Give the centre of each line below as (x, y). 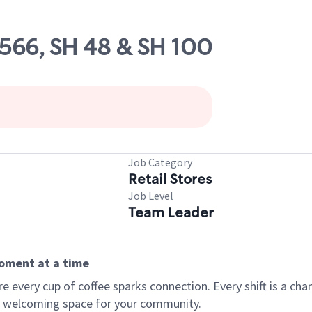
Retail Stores (170, 179)
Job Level (151, 196)
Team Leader (171, 212)
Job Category (160, 162)
